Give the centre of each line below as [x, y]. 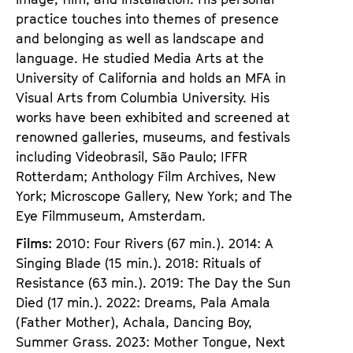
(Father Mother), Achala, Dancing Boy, [134, 322]
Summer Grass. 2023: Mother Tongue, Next [150, 342]
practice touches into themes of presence [147, 19]
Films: [36, 243]
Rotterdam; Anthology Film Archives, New [146, 176]
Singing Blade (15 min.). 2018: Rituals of [139, 263]
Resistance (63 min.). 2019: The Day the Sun [153, 282]
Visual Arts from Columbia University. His [143, 97]
